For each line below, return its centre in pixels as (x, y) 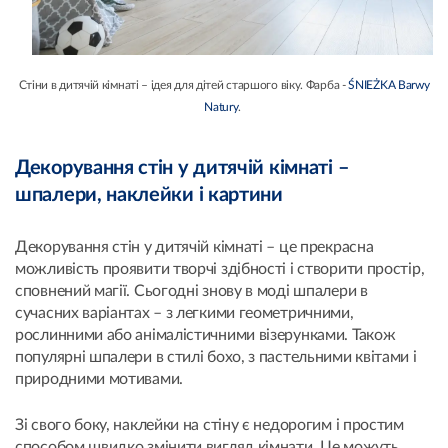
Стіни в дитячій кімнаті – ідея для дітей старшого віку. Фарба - (183, 84)
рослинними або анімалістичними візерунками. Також (205, 334)
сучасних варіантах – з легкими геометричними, (184, 312)
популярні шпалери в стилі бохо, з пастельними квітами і (216, 356)
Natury (221, 106)
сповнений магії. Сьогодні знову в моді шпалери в (191, 290)
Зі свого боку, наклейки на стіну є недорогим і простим (209, 424)
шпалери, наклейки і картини (149, 194)
